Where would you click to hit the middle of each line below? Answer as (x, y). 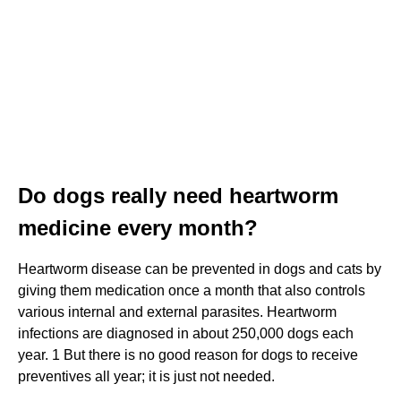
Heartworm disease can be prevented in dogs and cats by (200, 269)
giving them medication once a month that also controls (192, 290)
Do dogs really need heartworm (178, 195)
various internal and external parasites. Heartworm (177, 311)
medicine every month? (138, 227)
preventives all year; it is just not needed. (146, 376)
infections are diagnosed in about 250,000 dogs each (186, 333)
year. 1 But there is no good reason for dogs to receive (188, 354)
